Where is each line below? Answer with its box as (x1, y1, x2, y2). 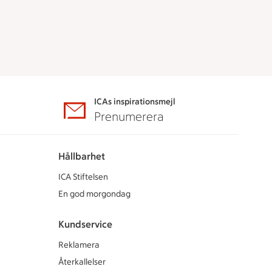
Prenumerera (93, 109, 164, 124)
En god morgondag (58, 188, 131, 199)
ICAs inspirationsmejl (93, 96, 175, 107)
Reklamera (58, 239, 100, 250)
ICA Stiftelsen (58, 171, 108, 182)
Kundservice (58, 218, 112, 230)
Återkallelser (58, 256, 106, 267)
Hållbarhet (58, 150, 105, 162)
